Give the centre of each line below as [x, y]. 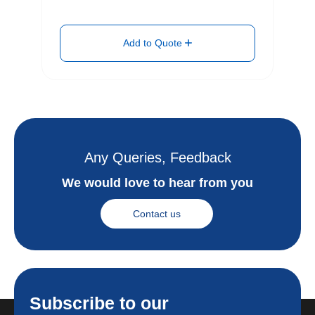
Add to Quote [154, 43]
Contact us [157, 214]
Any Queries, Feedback [157, 158]
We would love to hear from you [157, 183]
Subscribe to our [99, 303]
